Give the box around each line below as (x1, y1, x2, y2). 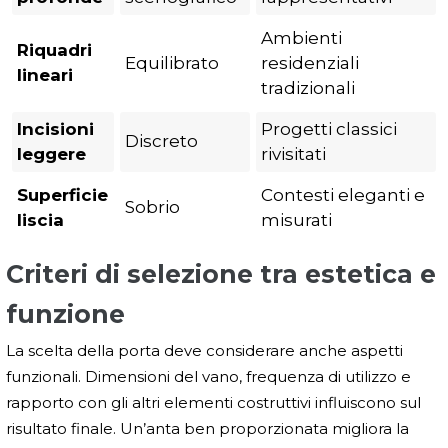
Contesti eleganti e (261, 185, 425, 206)
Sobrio (125, 197, 180, 218)
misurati (261, 210, 332, 231)
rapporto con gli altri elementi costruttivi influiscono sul (6, 393, 421, 413)
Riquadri (17, 40, 92, 61)
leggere (17, 144, 86, 165)
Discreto (125, 131, 198, 152)
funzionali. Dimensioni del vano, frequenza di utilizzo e (6, 367, 411, 387)
